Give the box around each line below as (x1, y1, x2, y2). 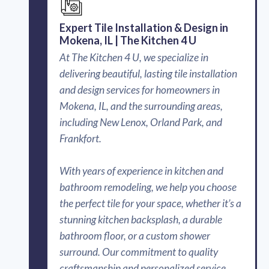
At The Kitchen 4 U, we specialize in (59, 50, 208, 64)
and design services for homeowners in (59, 83, 220, 96)
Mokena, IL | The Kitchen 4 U (59, 34, 196, 47)
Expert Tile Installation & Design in (59, 21, 228, 34)
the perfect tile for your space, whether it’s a (59, 196, 241, 210)
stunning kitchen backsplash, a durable (59, 213, 222, 226)
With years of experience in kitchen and (59, 164, 223, 177)
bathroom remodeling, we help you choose (59, 180, 237, 193)
